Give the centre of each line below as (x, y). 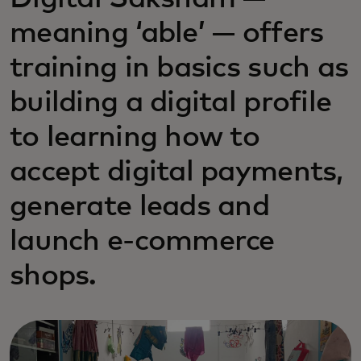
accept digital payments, (176, 172)
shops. (53, 276)
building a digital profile (171, 103)
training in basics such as (179, 68)
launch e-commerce (142, 242)
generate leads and (140, 207)
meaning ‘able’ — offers (167, 34)
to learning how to (135, 138)
